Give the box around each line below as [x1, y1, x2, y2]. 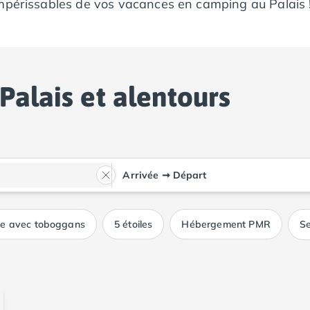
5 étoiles [113, 218, 153, 231]
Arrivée [122, 169, 159, 181]
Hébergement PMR [181, 218, 271, 231]
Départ [172, 169, 207, 181]
